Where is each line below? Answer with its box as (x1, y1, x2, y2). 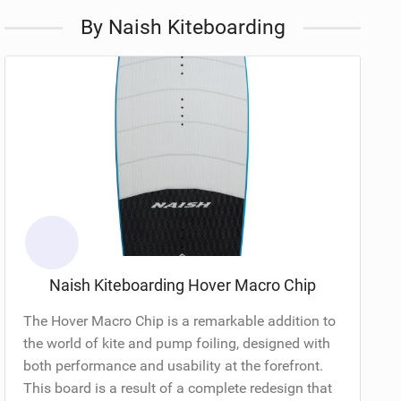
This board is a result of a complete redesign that (23, 379, 333, 397)
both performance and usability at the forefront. (23, 356, 324, 374)
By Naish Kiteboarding (80, 15, 286, 40)
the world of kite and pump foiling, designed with (23, 334, 331, 352)
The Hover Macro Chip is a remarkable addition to (23, 311, 337, 329)
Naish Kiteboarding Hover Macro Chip (49, 275, 317, 294)
